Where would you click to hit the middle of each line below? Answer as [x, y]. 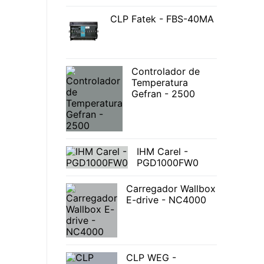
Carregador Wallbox [171, 189]
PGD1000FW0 [168, 163]
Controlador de [166, 72]
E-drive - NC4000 [166, 200]
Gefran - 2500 [163, 94]
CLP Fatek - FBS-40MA [162, 19]
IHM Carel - [162, 152]
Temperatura [160, 83]
